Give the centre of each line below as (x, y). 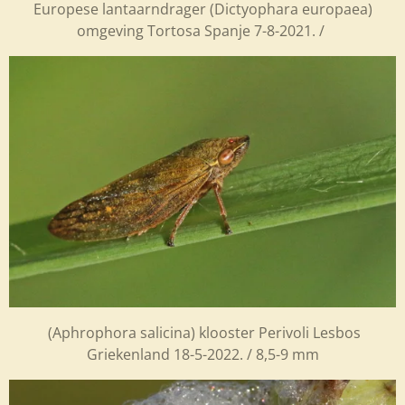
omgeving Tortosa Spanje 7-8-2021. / (202, 31)
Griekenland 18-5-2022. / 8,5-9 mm (202, 354)
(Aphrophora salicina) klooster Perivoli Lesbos (202, 333)
